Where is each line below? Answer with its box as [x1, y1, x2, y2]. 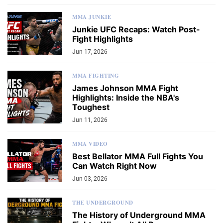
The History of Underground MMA [72, 210, 206, 220]
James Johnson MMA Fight [72, 83, 178, 93]
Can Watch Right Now [72, 160, 157, 171]
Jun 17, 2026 [72, 48, 108, 55]
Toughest [72, 102, 110, 112]
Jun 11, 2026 [72, 116, 108, 123]
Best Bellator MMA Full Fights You [72, 151, 203, 161]
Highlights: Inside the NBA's [72, 92, 179, 103]
